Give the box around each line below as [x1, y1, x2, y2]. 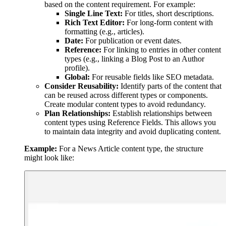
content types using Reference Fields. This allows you [44, 118, 216, 127]
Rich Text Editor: [65, 18, 125, 27]
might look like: [24, 153, 74, 162]
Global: [65, 72, 90, 81]
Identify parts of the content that [119, 81, 221, 90]
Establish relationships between [110, 108, 212, 118]
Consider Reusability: [44, 81, 119, 90]
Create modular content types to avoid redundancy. [44, 99, 206, 108]
